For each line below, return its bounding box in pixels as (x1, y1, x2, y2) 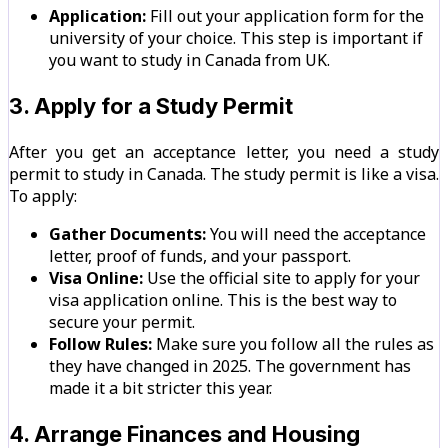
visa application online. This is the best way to (49, 288, 397, 311)
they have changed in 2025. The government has (49, 354, 411, 377)
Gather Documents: (49, 222, 206, 245)
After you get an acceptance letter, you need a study (9, 140, 439, 163)
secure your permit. (49, 310, 195, 333)
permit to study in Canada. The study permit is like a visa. (9, 162, 439, 185)
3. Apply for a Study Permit (9, 92, 293, 119)
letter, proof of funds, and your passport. (49, 244, 351, 267)
